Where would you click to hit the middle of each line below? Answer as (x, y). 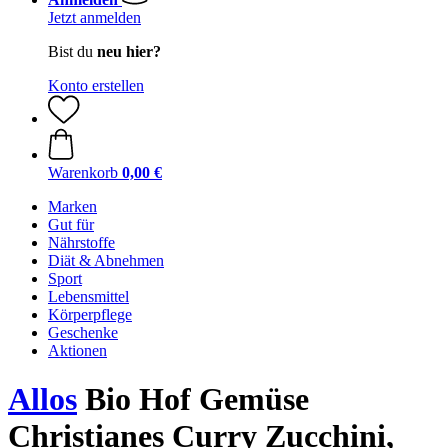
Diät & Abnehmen (106, 260)
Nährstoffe (81, 242)
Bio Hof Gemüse (193, 399)
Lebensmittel (88, 296)
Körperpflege (90, 314)
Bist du (72, 51)
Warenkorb (83, 172)
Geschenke (83, 332)
